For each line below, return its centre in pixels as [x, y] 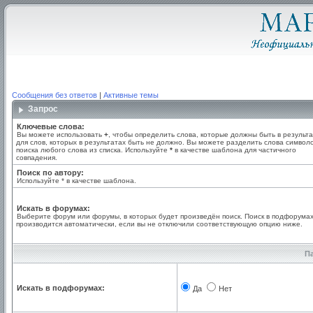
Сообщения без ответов [54, 95]
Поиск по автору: [50, 173]
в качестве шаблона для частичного [234, 150]
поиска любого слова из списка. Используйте [93, 150]
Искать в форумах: [53, 208]
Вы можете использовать [60, 134]
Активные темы [131, 95]
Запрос [44, 109]
